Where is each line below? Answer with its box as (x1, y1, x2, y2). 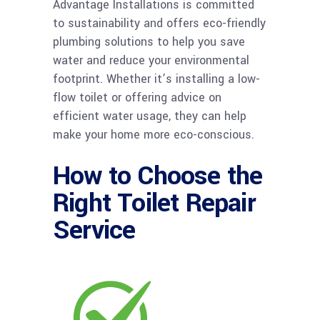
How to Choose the (53, 156, 263, 194)
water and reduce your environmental (53, 51, 249, 69)
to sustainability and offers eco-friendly (53, 14, 266, 31)
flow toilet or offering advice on (53, 89, 221, 106)
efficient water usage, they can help (53, 107, 246, 124)
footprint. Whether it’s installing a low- (53, 70, 260, 87)
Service (53, 211, 136, 249)
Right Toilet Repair (53, 184, 256, 221)
